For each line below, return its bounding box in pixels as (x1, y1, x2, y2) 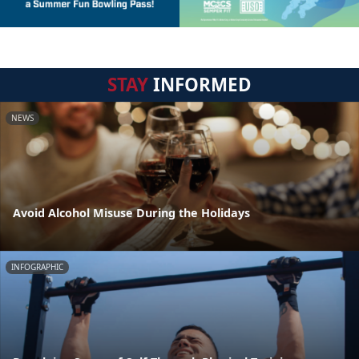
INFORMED (148, 71, 252, 97)
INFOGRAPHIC (11, 261, 63, 273)
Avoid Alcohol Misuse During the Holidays (13, 205, 250, 221)
